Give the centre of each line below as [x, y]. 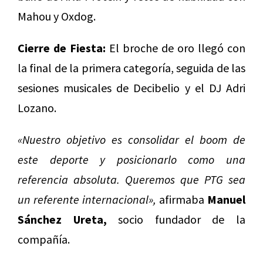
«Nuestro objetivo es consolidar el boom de [131, 140]
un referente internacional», [87, 200]
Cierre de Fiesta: [62, 48]
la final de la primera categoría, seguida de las [131, 68]
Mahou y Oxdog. [57, 16]
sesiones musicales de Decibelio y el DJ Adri [131, 88]
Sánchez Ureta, [62, 220]
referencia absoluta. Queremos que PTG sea [131, 180]
